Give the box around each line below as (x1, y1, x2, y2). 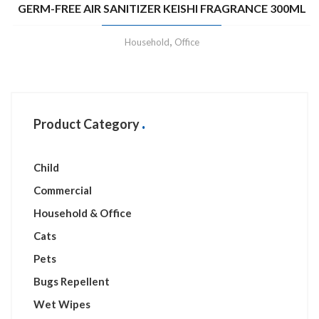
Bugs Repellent (33, 274, 110, 288)
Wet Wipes (33, 297, 90, 310)
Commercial (33, 183, 92, 197)
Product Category (33, 115, 140, 132)
